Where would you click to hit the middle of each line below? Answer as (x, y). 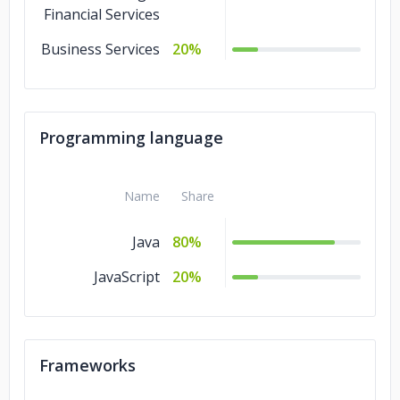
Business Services (100, 49)
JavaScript (127, 277)
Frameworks (87, 365)
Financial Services (102, 14)
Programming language (131, 137)
